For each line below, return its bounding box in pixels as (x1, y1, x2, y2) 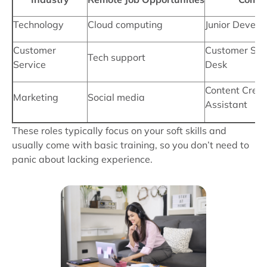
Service (13, 58, 46, 70)
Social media (88, 91, 145, 103)
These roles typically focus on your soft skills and (12, 125, 226, 136)
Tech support (88, 51, 145, 63)
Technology (13, 18, 64, 30)
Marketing (13, 91, 58, 103)
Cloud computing (88, 18, 163, 30)
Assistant (205, 98, 247, 110)
